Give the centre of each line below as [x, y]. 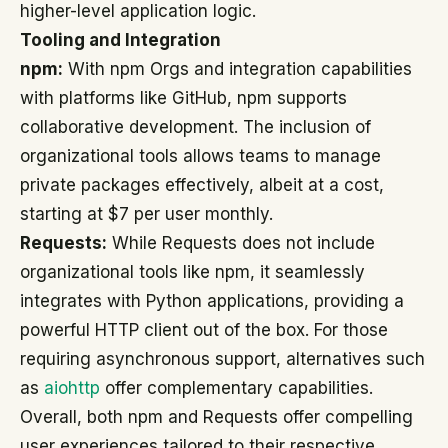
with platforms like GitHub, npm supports [183, 98]
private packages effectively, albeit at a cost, [202, 185]
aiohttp [72, 388]
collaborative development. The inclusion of [195, 127]
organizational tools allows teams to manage [200, 156]
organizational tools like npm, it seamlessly [192, 272]
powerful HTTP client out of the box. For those [204, 330]
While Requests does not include [241, 243]
